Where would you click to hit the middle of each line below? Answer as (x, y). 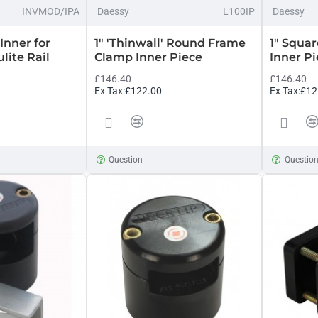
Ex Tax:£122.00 (128, 91)
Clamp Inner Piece (148, 57)
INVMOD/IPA (50, 11)
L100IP (239, 11)
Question (126, 160)
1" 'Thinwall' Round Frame (170, 43)
